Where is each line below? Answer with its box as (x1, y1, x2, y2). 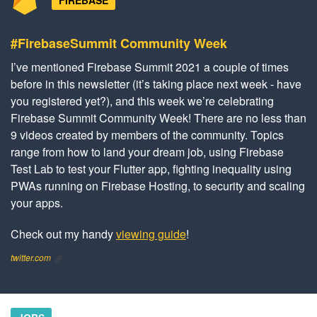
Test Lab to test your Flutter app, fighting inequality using (11, 161, 292, 178)
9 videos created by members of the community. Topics (11, 127, 284, 144)
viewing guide (116, 226, 186, 243)
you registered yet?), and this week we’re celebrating (11, 93, 274, 110)
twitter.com (11, 251, 51, 264)
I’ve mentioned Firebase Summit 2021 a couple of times (11, 59, 289, 76)
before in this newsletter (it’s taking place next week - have (11, 76, 301, 93)
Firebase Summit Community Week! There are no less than (11, 110, 306, 127)
